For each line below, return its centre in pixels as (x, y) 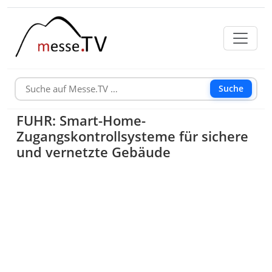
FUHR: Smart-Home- (81, 120)
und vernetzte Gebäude (94, 152)
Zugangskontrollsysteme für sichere (133, 136)
